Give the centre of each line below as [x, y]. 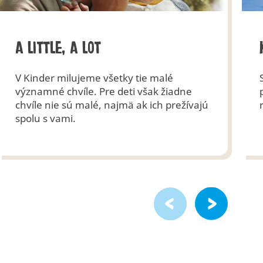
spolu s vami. [45, 118]
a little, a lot [58, 48]
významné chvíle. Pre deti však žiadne [103, 91]
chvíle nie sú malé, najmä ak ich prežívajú [112, 104]
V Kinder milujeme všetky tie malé [94, 77]
